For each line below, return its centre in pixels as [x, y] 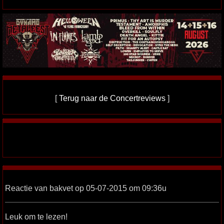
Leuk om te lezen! [36, 217]
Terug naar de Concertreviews [112, 98]
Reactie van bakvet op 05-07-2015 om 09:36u [86, 188]
